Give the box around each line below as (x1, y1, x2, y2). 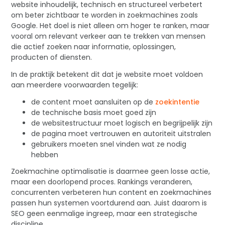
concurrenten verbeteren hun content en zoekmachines (11, 187, 212, 197)
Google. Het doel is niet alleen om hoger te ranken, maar (11, 20, 210, 31)
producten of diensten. (11, 52, 92, 62)
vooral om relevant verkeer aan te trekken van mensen (11, 31, 206, 41)
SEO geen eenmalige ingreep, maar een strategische (11, 208, 198, 218)
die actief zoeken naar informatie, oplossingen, (11, 41, 176, 52)
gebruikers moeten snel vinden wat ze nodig (31, 139, 187, 149)
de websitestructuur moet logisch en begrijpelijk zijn (31, 118, 213, 128)
